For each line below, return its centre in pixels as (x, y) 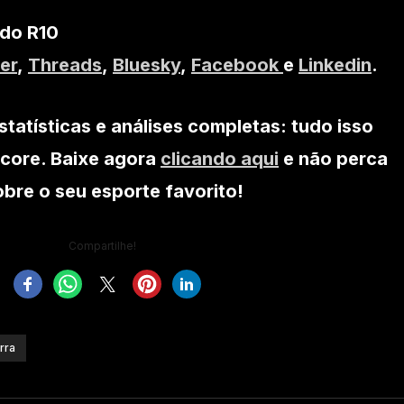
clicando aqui (220, 158)
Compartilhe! (102, 245)
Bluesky (147, 64)
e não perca (333, 158)
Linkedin (335, 64)
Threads (65, 64)
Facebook (237, 64)
